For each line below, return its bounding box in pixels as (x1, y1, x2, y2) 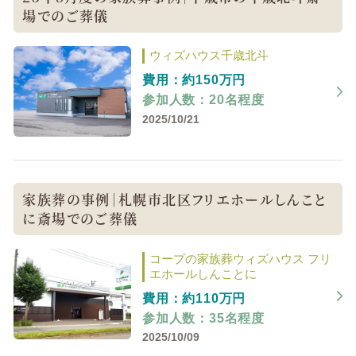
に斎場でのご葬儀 (22, 208, 138, 229)
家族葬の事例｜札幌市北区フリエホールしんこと (22, 189, 327, 210)
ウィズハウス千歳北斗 (149, 49, 269, 63)
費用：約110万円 (141, 291, 246, 305)
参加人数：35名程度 (141, 311, 265, 325)
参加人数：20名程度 (141, 93, 265, 107)
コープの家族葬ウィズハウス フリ (149, 252, 331, 265)
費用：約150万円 (141, 73, 246, 87)
